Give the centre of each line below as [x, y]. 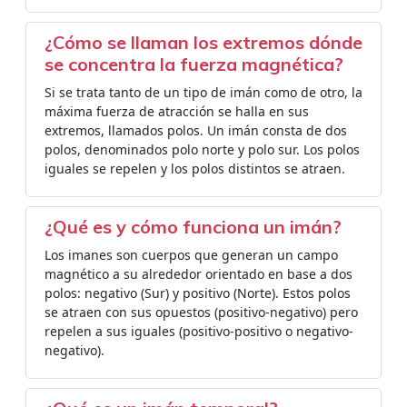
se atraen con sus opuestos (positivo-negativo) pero [201, 312]
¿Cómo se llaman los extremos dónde [203, 42]
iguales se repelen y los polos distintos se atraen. [195, 169]
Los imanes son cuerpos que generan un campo [191, 255]
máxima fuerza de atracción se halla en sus [177, 111]
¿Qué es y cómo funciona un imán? [193, 227]
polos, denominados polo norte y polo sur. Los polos [202, 149]
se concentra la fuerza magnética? [194, 64]
